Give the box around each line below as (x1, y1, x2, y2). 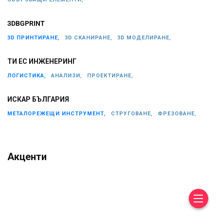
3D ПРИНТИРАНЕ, (7, 34, 60, 41)
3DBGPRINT (7, 19, 45, 28)
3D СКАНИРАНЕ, (65, 34, 112, 41)
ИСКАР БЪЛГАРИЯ (7, 95, 69, 104)
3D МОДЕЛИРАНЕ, (117, 34, 171, 41)
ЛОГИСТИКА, (7, 72, 46, 79)
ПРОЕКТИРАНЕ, (87, 72, 133, 79)
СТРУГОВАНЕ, (111, 110, 153, 117)
